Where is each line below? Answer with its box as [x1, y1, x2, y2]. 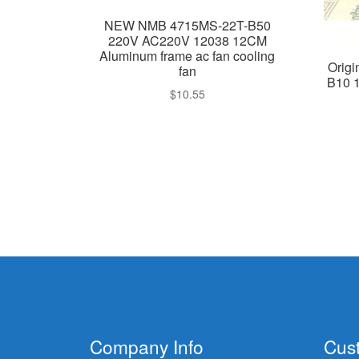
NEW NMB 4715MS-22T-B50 [103, 15, 271, 34]
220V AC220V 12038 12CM [107, 30, 267, 50]
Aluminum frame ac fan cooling [99, 46, 276, 65]
